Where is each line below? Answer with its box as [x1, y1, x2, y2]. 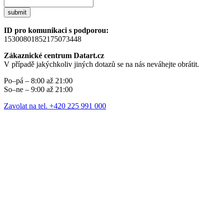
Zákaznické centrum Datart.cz [4, 51, 104, 60]
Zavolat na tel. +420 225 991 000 [4, 102, 106, 110]
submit [8, 9, 27, 16]
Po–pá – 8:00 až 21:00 [4, 77, 73, 85]
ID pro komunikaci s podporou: [4, 26, 108, 35]
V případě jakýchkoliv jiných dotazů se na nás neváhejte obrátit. [4, 60, 199, 69]
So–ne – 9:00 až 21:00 [4, 85, 73, 94]
